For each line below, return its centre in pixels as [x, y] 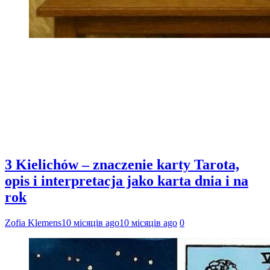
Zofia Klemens [33, 222]
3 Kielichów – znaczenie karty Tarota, [122, 165]
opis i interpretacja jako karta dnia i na [127, 181]
